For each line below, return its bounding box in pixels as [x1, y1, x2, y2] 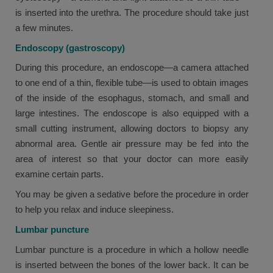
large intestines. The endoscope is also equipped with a [15, 108, 249, 119]
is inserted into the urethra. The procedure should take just [15, 7, 249, 18]
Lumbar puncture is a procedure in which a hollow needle [15, 244, 249, 255]
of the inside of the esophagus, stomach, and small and [15, 93, 249, 104]
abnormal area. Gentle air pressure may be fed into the [15, 138, 249, 149]
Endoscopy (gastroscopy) [15, 42, 125, 53]
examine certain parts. [15, 169, 104, 180]
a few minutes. [15, 23, 73, 34]
